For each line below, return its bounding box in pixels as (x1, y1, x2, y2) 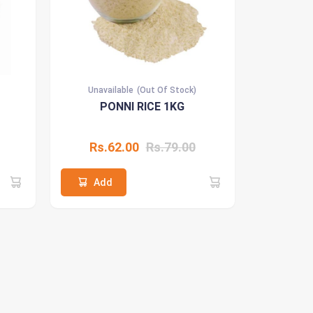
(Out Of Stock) (137, 85, 196, 95)
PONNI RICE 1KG (100, 99, 184, 113)
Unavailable (88, 85, 133, 95)
